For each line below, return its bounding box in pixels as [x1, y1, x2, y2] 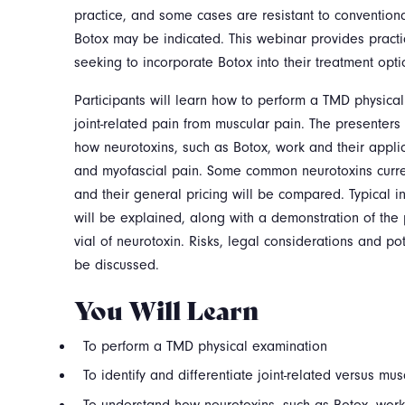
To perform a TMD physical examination [82, 338, 327, 354]
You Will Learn [74, 290, 259, 327]
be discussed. [74, 257, 159, 273]
